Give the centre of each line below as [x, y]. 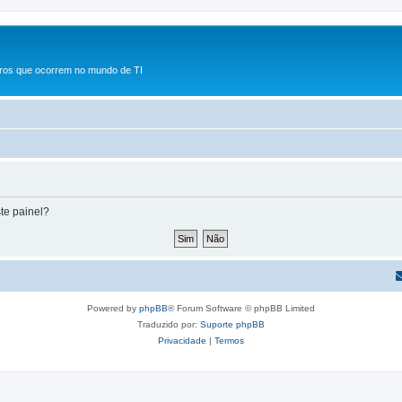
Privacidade [182, 340]
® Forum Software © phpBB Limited [241, 308]
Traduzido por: [169, 324]
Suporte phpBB [232, 324]
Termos [229, 340]
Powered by [113, 308]
